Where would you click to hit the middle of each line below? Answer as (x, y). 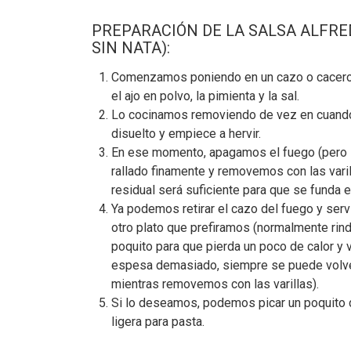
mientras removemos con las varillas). (215, 284)
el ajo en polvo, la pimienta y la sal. (205, 96)
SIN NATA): (131, 47)
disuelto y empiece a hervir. (186, 133)
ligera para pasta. (158, 321)
